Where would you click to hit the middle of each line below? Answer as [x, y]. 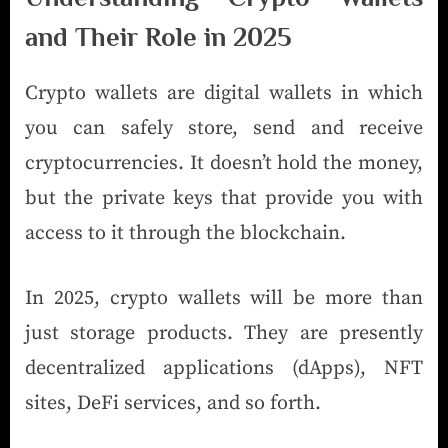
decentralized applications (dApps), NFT [224, 369]
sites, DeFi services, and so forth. [173, 404]
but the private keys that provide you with [224, 199]
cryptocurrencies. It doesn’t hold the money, [224, 164]
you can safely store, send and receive [224, 129]
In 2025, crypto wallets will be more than [224, 299]
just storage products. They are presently [224, 334]
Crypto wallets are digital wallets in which [224, 94]
